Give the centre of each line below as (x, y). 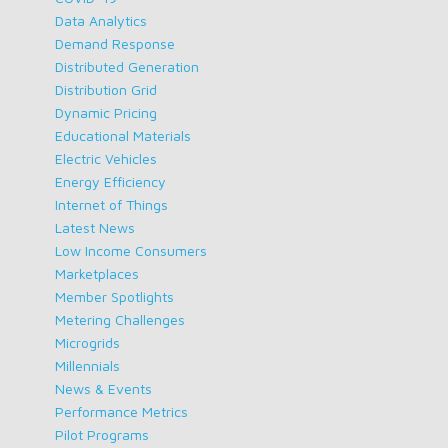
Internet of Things (111, 205)
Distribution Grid (105, 90)
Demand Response (114, 44)
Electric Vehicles (105, 159)
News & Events (103, 389)
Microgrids (87, 343)
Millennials (87, 366)
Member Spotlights (114, 297)
